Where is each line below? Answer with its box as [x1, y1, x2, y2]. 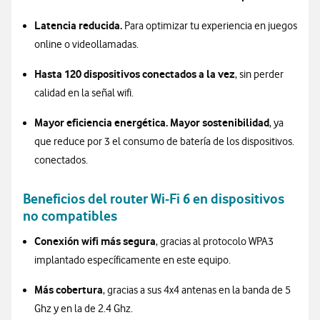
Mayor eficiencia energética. [34, 116, 170, 129]
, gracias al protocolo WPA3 [156, 235, 274, 248]
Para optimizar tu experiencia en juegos [122, 19, 297, 32]
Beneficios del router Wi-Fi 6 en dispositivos [23, 191, 284, 207]
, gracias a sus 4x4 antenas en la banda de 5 [103, 284, 291, 296]
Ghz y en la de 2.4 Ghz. [34, 302, 133, 315]
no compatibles [23, 208, 117, 224]
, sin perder [235, 68, 284, 81]
